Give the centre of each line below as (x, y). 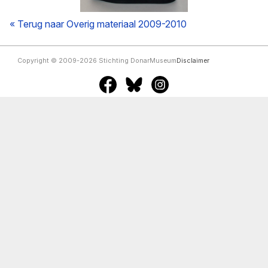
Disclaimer (193, 61)
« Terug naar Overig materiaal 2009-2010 (98, 24)
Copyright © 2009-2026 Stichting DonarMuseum (97, 61)
